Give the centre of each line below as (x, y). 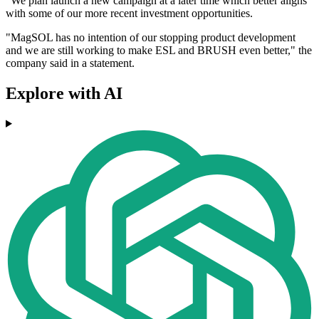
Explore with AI (64, 94)
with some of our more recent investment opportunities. (129, 14)
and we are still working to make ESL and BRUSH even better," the (159, 51)
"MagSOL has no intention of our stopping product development (151, 38)
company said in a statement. (70, 63)
